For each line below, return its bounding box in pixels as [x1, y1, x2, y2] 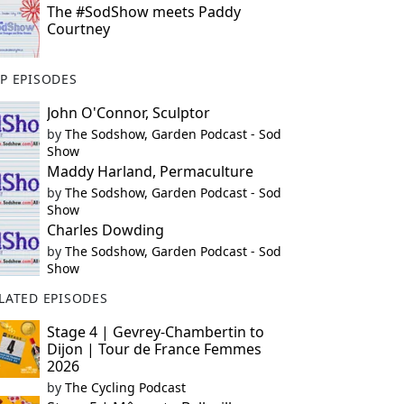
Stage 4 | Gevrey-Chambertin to [46, 322, 264, 342]
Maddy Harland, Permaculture [46, 161, 253, 181]
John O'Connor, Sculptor [46, 103, 210, 123]
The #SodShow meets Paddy [46, 2, 241, 22]
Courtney [46, 19, 110, 39]
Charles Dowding [46, 220, 164, 240]
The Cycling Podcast [64, 379, 186, 396]
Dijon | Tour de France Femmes [46, 339, 262, 359]
